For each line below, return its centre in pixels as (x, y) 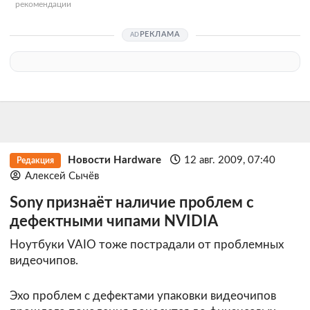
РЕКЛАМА (160, 35)
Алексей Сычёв (62, 176)
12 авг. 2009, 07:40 (230, 160)
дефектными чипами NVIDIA (114, 221)
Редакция (35, 160)
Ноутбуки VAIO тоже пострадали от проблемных (147, 245)
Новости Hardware (114, 160)
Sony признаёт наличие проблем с (132, 203)
